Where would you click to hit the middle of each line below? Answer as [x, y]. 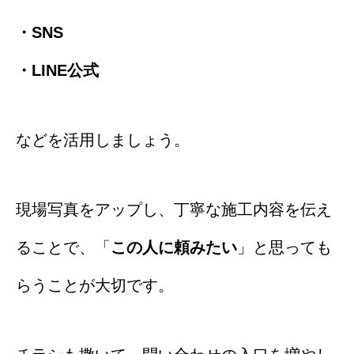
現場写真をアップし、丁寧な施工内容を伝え [174, 210]
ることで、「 [63, 248]
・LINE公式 [57, 71]
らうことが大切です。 [95, 286]
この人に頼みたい [174, 248]
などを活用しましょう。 [103, 140]
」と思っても [284, 248]
